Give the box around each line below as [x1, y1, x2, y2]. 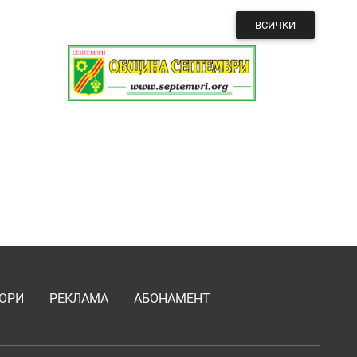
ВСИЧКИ [254, 18, 296, 31]
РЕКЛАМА [49, 291, 108, 307]
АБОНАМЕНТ [134, 291, 210, 307]
